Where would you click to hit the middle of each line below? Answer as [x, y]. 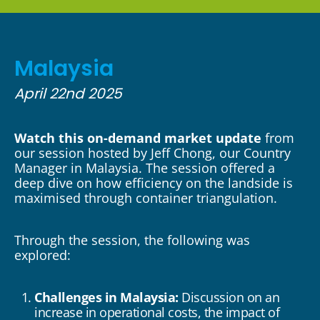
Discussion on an [230, 297]
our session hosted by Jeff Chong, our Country [152, 153]
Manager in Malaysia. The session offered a [145, 168]
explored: [42, 255]
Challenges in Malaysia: [108, 297]
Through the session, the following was [132, 240]
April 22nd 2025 [68, 94]
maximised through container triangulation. [146, 198]
